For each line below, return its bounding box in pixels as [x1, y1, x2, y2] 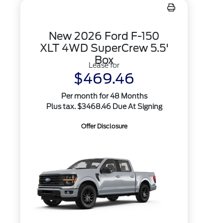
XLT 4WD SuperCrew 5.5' [39, 42, 169, 54]
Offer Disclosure [81, 122, 127, 130]
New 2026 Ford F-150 [49, 30, 160, 42]
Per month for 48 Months [61, 92, 147, 100]
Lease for [89, 61, 120, 69]
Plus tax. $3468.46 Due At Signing [46, 103, 162, 111]
